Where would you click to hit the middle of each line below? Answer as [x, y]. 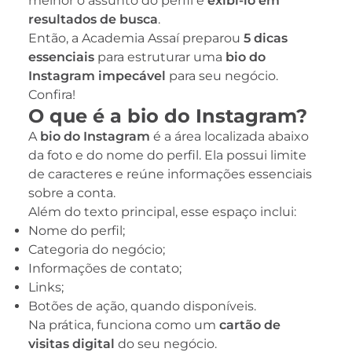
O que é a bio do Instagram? [168, 115]
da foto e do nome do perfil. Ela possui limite [167, 155]
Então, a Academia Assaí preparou [136, 38]
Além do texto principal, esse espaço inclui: [162, 211]
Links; [46, 287]
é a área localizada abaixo [229, 136]
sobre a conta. [72, 192]
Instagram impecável [97, 75]
